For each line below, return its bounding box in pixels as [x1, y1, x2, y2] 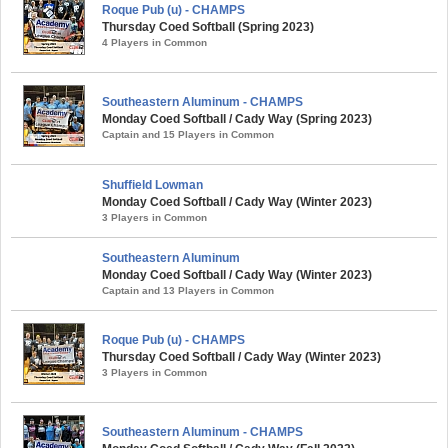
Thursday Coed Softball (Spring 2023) [102, 20, 314, 35]
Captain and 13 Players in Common [102, 285, 274, 297]
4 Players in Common [102, 37, 207, 49]
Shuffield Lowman [102, 178, 203, 193]
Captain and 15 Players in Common [102, 129, 274, 141]
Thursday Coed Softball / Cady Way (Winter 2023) [102, 350, 381, 365]
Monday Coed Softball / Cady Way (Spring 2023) [102, 112, 372, 127]
